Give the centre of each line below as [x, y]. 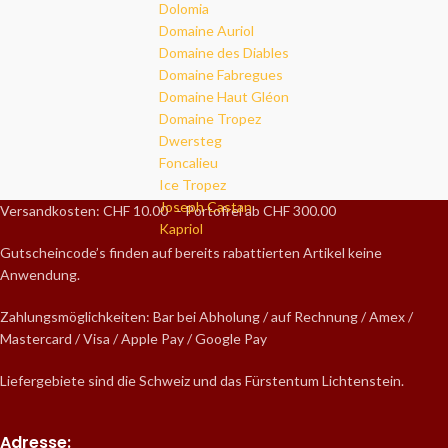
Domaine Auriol [206, 31]
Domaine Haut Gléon [224, 97]
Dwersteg [190, 141]
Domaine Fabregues [221, 75]
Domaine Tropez [210, 119]
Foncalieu [188, 163]
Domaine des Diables [224, 53]
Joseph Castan [205, 207]
